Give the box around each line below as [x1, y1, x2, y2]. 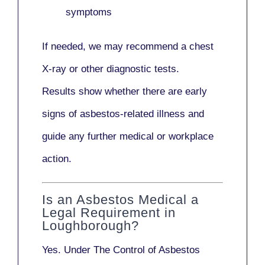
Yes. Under [42, 244, 93, 256]
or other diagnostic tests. [66, 63, 179, 75]
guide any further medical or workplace [42, 131, 214, 143]
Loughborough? [42, 218, 139, 233]
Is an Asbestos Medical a [42, 192, 199, 207]
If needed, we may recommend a [42, 41, 189, 53]
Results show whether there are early [42, 86, 207, 98]
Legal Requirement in [42, 205, 176, 220]
